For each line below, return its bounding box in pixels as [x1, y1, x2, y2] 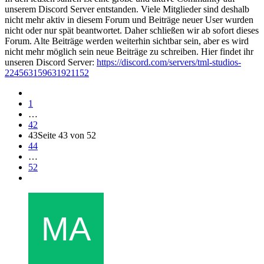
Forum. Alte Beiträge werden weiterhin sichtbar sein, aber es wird [5, 35, 249, 46]
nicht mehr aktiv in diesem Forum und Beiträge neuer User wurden [5, 14, 253, 25]
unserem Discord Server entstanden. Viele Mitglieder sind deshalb [5, 4, 249, 14]
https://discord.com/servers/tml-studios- [97, 57, 241, 67]
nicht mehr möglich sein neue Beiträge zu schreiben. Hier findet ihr [5, 46, 253, 57]
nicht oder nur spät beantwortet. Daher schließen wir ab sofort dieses [5, 25, 259, 35]
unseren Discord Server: [5, 57, 97, 67]
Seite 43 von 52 [38, 130, 96, 140]
